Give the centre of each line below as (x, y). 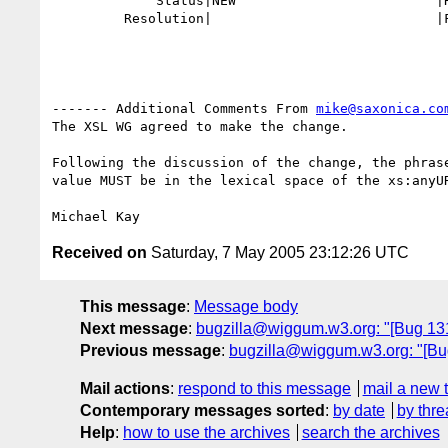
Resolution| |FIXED (88, 18)
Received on (99, 252)
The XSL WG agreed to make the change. (200, 126)
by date (359, 410)
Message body (246, 306)
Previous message (150, 350)
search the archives (370, 432)
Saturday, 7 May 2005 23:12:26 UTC (278, 252)
